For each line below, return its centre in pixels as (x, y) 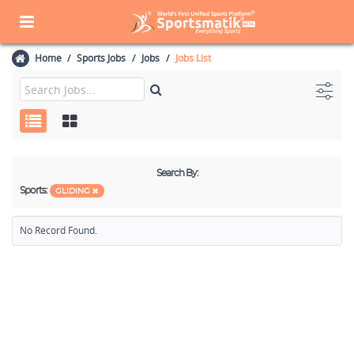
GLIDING (74, 191)
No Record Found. (58, 230)
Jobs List (193, 58)
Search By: (177, 173)
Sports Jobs (101, 58)
